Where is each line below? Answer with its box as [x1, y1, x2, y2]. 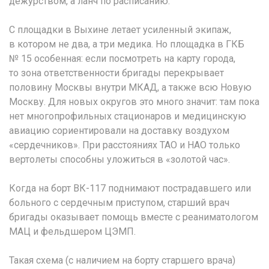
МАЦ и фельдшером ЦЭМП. [9, 225, 136, 237]
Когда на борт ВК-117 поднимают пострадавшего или [9, 182, 251, 194]
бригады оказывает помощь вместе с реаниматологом [9, 211, 258, 223]
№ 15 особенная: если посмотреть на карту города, [9, 52, 235, 64]
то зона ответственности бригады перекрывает [9, 67, 224, 79]
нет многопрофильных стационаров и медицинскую [9, 110, 246, 122]
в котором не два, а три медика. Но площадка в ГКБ [9, 38, 244, 50]
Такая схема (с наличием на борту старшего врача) [9, 254, 235, 266]
